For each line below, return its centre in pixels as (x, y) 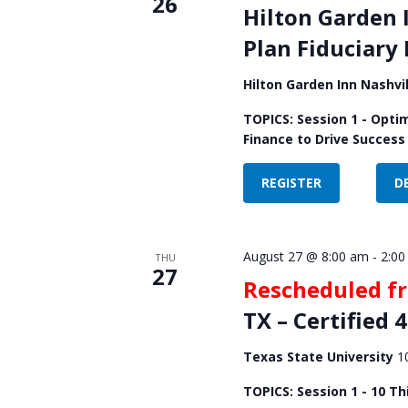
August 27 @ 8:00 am (306, 256)
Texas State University (320, 356)
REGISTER (291, 182)
